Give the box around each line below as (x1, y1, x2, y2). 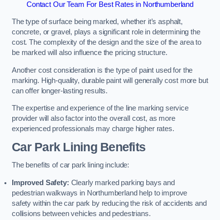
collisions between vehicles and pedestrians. (12, 209, 151, 218)
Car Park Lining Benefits (12, 140, 146, 154)
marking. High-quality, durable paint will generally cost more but (12, 76, 208, 84)
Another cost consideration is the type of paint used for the (12, 66, 193, 74)
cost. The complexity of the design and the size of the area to (12, 38, 201, 47)
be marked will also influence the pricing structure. (12, 49, 167, 57)
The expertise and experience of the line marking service (12, 104, 189, 112)
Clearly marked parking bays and (69, 178, 175, 187)
